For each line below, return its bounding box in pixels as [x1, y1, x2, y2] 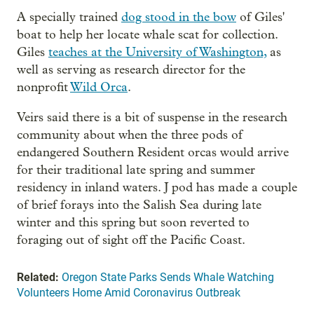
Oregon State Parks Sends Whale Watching [62, 271, 274, 285]
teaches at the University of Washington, [48, 45, 266, 60]
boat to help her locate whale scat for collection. [17, 27, 278, 43]
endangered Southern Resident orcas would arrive [17, 145, 289, 161]
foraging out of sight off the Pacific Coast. [17, 233, 245, 248]
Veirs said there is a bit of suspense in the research [17, 110, 287, 125]
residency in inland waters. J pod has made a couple [17, 180, 297, 196]
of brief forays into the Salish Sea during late [17, 198, 261, 213]
